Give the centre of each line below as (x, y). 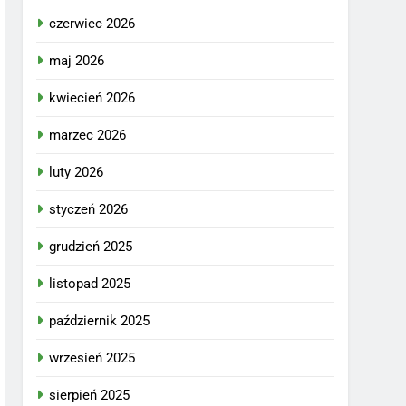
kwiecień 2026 (92, 98)
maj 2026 (77, 61)
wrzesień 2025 (92, 358)
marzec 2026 (88, 135)
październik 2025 (100, 321)
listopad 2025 (90, 284)
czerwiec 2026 (92, 24)
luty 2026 (77, 172)
